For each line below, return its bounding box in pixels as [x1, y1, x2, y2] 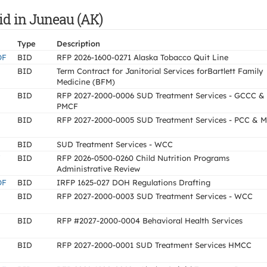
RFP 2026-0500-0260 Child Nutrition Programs [57, 153, 229, 163]
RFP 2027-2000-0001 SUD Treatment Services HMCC [57, 240, 252, 250]
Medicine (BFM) [57, 77, 115, 86]
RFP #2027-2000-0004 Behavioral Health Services [57, 216, 243, 225]
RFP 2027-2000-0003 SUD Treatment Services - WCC [57, 191, 253, 201]
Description [57, 39, 100, 48]
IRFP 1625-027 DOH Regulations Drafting [57, 178, 210, 187]
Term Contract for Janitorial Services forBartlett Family [57, 66, 263, 76]
